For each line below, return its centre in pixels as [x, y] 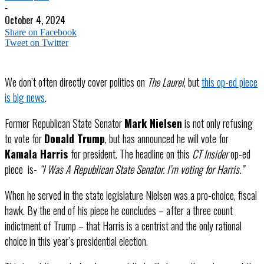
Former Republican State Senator [65, 123]
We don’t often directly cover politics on [76, 82]
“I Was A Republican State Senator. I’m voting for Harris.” [142, 169]
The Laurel [166, 82]
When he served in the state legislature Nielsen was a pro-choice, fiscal [131, 195]
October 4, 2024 [35, 20]
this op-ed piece [230, 82]
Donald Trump [75, 138]
